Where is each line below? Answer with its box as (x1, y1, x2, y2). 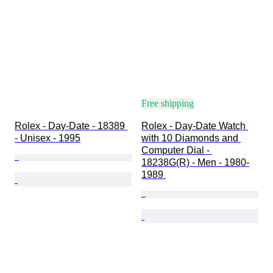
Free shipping (141, 97, 194, 108)
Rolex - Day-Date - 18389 (15, 120, 127, 131)
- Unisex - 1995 (15, 132, 80, 143)
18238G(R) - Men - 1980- (141, 157, 249, 168)
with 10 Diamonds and (141, 132, 241, 143)
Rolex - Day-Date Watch (141, 120, 248, 131)
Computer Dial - (141, 144, 212, 155)
